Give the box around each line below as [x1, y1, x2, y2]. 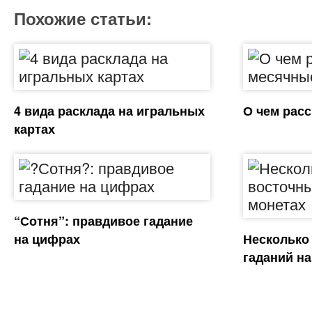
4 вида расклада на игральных [13, 102, 205, 120]
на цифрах [13, 230, 80, 248]
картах [13, 120, 55, 138]
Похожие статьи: [13, 6, 152, 30]
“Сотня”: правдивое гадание [13, 212, 193, 230]
